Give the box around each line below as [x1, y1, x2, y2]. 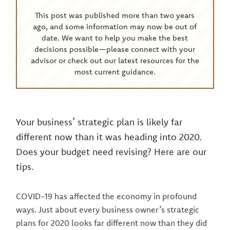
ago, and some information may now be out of [33, 22, 197, 31]
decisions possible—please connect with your [34, 44, 196, 54]
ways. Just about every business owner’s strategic [16, 204, 200, 215]
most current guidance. [74, 67, 156, 76]
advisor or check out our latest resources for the [30, 55, 199, 65]
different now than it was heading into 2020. [16, 131, 202, 143]
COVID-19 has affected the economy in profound [16, 191, 197, 201]
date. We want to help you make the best [42, 33, 188, 43]
